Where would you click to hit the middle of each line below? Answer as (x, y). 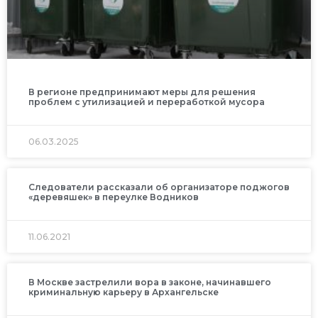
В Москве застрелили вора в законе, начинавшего (150, 282)
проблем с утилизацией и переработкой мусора (147, 102)
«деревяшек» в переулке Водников (114, 197)
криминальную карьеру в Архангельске (124, 292)
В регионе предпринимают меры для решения (142, 92)
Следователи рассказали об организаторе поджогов (159, 187)
